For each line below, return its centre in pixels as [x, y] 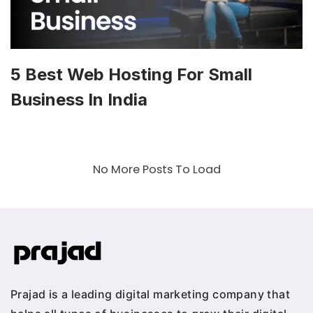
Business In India [79, 99]
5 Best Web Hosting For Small [131, 74]
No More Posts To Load [156, 169]
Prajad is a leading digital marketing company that [150, 294]
